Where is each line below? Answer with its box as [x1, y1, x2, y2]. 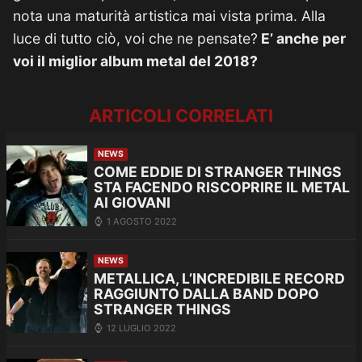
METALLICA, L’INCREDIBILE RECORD [94, 270, 345, 288]
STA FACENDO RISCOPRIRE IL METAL [94, 179, 350, 196]
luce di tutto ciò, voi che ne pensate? [13, 30, 258, 47]
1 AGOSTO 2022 [107, 215, 177, 227]
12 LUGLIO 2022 [107, 322, 176, 334]
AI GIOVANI [94, 194, 170, 212]
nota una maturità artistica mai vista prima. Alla [13, 7, 326, 24]
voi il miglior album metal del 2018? [13, 53, 261, 69]
